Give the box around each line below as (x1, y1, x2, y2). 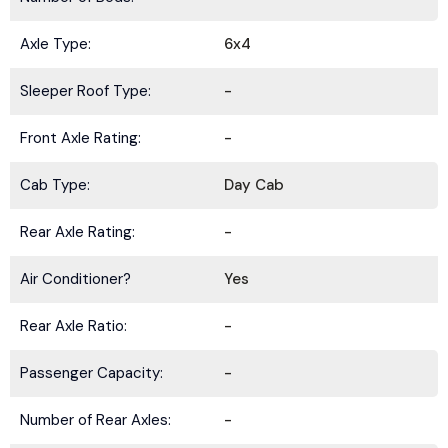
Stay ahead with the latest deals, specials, (77, 424, 371, 444)
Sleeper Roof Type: (20, 81, 151, 102)
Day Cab (224, 175, 284, 196)
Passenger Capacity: (20, 363, 163, 384)
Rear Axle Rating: (20, 222, 135, 243)
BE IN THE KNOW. (128, 379, 320, 408)
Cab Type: (20, 175, 90, 196)
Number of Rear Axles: (20, 410, 171, 431)
